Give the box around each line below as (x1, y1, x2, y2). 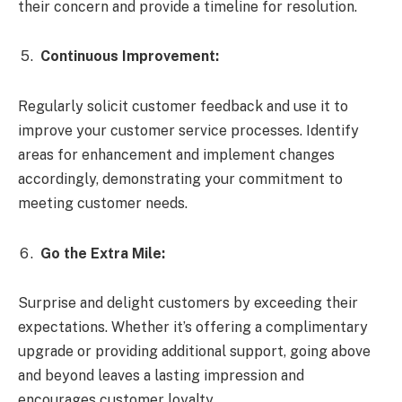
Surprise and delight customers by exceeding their (18, 294, 358, 312)
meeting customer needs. (18, 194, 188, 212)
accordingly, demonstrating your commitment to (18, 170, 343, 188)
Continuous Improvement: (40, 48, 219, 66)
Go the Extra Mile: (40, 244, 165, 262)
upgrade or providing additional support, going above (18, 343, 371, 361)
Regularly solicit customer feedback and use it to (18, 97, 348, 115)
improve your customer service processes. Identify (18, 121, 359, 139)
